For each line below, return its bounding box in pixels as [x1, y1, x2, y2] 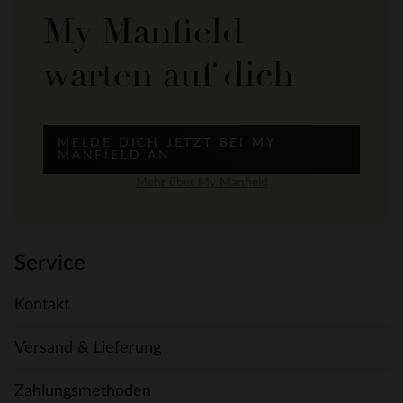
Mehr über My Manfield [135, 176, 268, 190]
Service [14, 253, 85, 275]
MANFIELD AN [58, 149, 171, 163]
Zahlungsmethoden [14, 382, 151, 399]
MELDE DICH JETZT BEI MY [58, 137, 277, 150]
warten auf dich [43, 52, 294, 98]
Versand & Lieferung [14, 339, 161, 356]
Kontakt [14, 296, 69, 313]
